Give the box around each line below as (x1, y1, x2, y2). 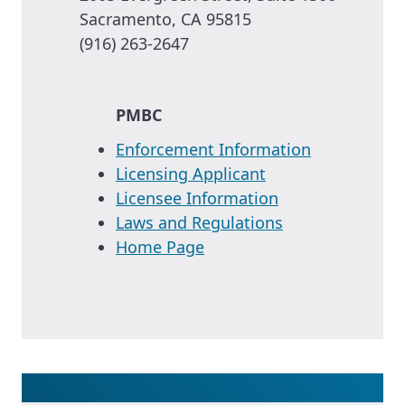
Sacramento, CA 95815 (80, 8, 251, 31)
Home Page (116, 235, 204, 258)
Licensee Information (116, 186, 278, 209)
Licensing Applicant (116, 162, 266, 184)
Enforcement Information (116, 137, 311, 160)
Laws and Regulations (116, 211, 283, 233)
